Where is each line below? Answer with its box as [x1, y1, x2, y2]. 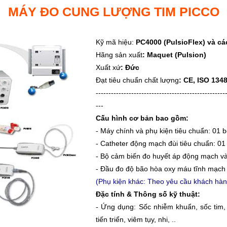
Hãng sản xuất [96, 51, 142, 59]
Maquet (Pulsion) [147, 51, 206, 59]
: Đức [121, 63, 139, 71]
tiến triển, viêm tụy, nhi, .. [96, 215, 176, 223]
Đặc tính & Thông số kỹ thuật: [96, 190, 200, 198]
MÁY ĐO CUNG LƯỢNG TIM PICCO [8, 5, 219, 19]
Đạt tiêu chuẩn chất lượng [96, 76, 179, 84]
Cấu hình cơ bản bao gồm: [96, 114, 188, 122]
